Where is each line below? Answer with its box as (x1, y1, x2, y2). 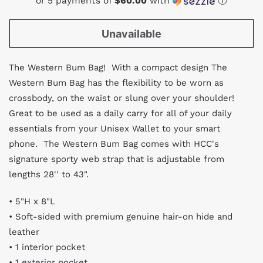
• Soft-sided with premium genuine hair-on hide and (9, 211, 232, 222)
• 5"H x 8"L (9, 196, 55, 207)
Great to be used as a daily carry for (9, 108, 163, 119)
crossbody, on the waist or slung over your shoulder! (9, 93, 237, 103)
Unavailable (102, 27, 161, 40)
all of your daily (163, 108, 232, 119)
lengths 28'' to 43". (9, 169, 92, 180)
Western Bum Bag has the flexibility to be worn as (9, 77, 224, 88)
